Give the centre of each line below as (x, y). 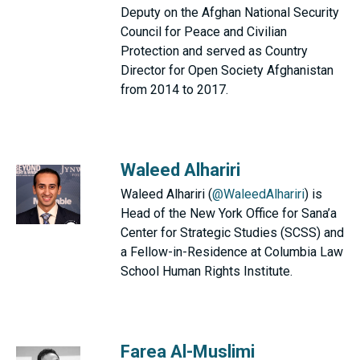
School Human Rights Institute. (207, 271)
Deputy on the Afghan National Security (230, 12)
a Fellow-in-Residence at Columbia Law (232, 252)
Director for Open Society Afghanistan (227, 70)
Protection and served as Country (214, 51)
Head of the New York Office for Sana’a (229, 213)
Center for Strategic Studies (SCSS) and (232, 233)
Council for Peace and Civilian (204, 32)
